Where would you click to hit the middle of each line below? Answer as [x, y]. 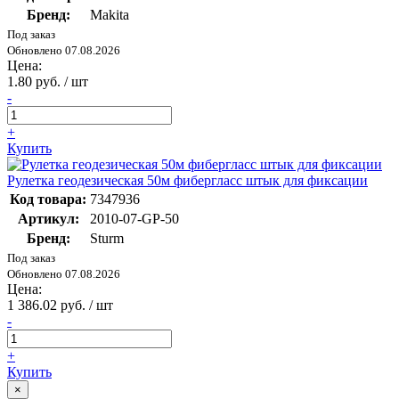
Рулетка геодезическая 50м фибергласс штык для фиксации [187, 181]
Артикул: [48, 219]
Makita [110, 15]
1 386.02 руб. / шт [60, 305]
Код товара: [48, 199]
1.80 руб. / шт [48, 82]
